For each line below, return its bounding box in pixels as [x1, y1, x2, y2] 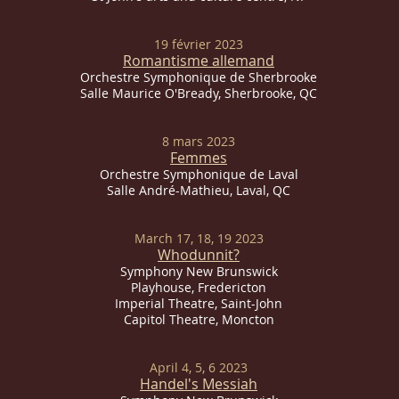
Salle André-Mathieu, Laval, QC [107, 182, 290, 199]
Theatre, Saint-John [168, 295, 282, 312]
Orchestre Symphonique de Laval [99, 166, 298, 183]
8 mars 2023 [162, 133, 235, 150]
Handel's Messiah [140, 374, 257, 394]
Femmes [170, 148, 227, 167]
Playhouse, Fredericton [131, 279, 266, 296]
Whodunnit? [158, 245, 240, 265]
